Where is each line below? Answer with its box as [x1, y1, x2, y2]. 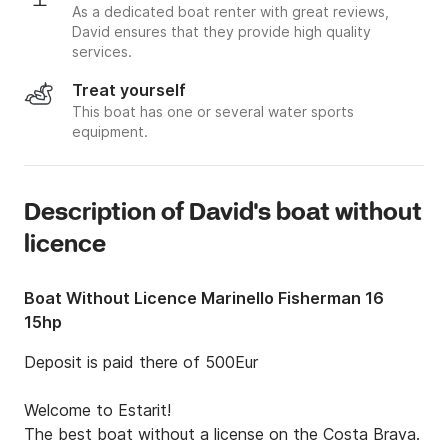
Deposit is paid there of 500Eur [24, 352, 258, 373]
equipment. [72, 123, 148, 141]
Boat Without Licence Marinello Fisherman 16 [24, 288, 384, 309]
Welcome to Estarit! [24, 400, 171, 421]
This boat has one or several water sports [72, 103, 354, 121]
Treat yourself [72, 80, 186, 101]
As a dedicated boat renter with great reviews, [72, 3, 389, 21]
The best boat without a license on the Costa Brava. [24, 424, 420, 445]
